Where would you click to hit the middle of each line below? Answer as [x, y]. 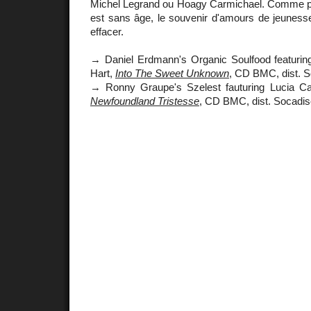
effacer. [107, 31]
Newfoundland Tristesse [145, 101]
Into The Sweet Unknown [172, 73]
